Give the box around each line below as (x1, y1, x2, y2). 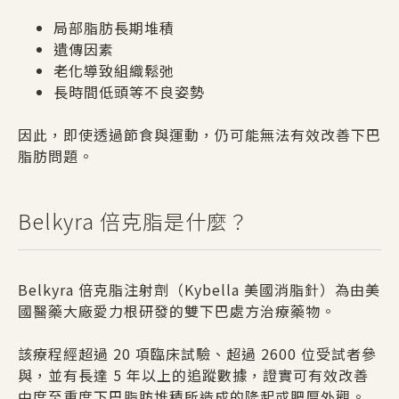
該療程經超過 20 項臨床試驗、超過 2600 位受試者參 (18, 342, 377, 364)
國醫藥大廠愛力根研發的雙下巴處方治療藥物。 (18, 299, 336, 322)
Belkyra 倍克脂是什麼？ (18, 205, 249, 236)
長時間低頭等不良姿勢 (53, 80, 205, 102)
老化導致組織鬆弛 (53, 59, 175, 81)
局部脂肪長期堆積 (53, 16, 175, 38)
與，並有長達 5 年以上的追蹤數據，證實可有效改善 (18, 363, 369, 386)
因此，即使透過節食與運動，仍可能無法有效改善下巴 (18, 123, 381, 145)
